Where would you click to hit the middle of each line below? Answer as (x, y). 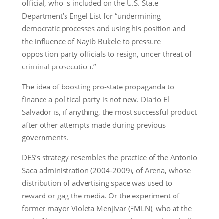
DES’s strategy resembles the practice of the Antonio (109, 157)
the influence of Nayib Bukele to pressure (91, 41)
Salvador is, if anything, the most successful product (109, 112)
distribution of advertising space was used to (97, 183)
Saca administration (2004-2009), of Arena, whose (106, 170)
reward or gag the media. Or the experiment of (100, 195)
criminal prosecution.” (59, 66)
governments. (45, 137)
